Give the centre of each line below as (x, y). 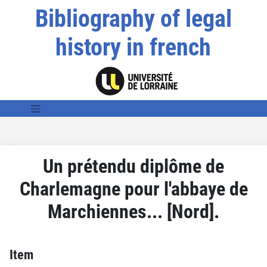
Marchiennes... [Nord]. (133, 211)
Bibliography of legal (133, 19)
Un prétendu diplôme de (133, 166)
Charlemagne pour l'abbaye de (133, 189)
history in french (133, 47)
